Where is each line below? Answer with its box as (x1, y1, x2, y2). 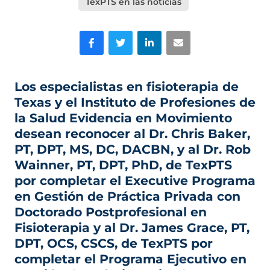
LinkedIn (137, 31, 177, 43)
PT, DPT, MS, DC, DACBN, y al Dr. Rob (14, 142, 251, 157)
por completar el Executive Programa (14, 173, 256, 189)
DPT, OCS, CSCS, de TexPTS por (14, 236, 213, 251)
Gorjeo (108, 31, 139, 43)
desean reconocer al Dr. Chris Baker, (14, 126, 250, 142)
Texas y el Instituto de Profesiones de (14, 95, 256, 110)
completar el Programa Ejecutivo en (14, 251, 246, 267)
